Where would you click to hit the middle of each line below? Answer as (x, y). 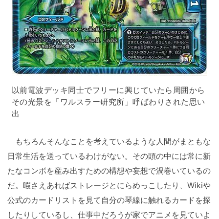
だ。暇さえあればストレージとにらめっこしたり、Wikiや (109, 185)
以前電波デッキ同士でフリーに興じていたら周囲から (109, 90)
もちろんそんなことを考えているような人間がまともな (109, 141)
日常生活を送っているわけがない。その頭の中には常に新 (109, 156)
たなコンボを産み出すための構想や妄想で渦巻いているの (109, 170)
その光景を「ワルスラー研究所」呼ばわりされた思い (109, 101)
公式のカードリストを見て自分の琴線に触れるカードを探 (109, 200)
